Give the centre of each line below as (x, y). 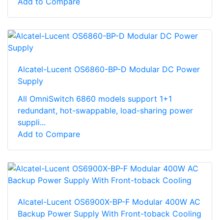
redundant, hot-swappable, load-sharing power (105, 110)
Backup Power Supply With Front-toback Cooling (110, 213)
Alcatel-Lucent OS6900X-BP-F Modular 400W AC (109, 202)
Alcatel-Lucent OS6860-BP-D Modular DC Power (109, 69)
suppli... (32, 122)
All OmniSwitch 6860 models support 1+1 (95, 98)
